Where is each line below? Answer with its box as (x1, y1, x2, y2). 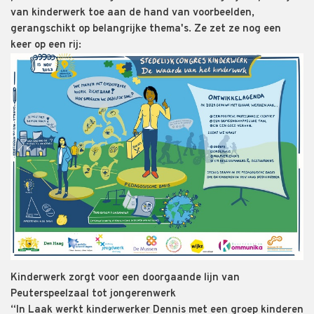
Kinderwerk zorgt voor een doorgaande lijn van (11, 271, 240, 285)
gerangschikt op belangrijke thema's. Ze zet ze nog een (11, 22, 281, 36)
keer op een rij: (11, 38, 81, 52)
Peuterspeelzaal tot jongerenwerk (11, 287, 179, 301)
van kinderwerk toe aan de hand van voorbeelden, (11, 6, 254, 20)
